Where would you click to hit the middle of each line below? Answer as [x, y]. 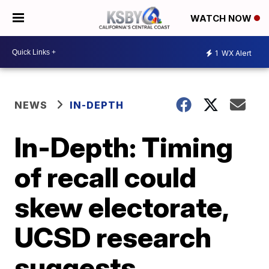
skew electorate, [122, 207]
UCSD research [113, 237]
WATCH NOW [222, 19]
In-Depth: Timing [124, 147]
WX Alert [236, 53]
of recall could [106, 177]
